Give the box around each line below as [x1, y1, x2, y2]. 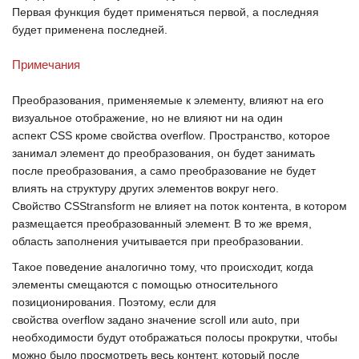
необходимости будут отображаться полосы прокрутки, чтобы [12, 331, 337, 344]
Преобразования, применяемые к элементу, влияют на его [12, 94, 324, 107]
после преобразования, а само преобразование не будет [12, 164, 316, 177]
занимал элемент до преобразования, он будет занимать [12, 147, 315, 159]
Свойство [12, 200, 64, 212]
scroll [200, 313, 226, 326]
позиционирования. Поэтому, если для [12, 296, 216, 309]
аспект [12, 129, 50, 142]
